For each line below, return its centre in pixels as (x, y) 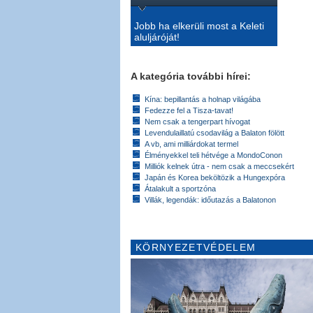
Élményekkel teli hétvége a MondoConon (213, 155)
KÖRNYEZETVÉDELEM (196, 248)
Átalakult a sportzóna (180, 189)
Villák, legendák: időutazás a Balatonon (210, 200)
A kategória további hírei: (191, 77)
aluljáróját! (157, 37)
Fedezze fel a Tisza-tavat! (189, 111)
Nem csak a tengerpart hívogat (197, 122)
